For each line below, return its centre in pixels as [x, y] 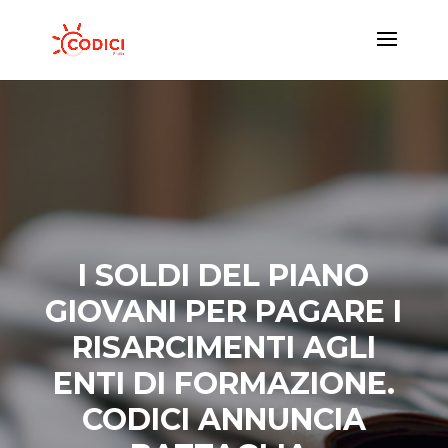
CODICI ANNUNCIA [223, 419]
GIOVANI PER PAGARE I [224, 311]
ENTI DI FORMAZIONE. [223, 383]
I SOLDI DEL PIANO [224, 275]
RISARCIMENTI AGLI [223, 347]
